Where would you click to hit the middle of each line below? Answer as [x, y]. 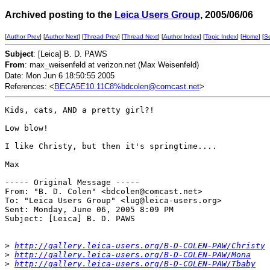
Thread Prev [101, 36]
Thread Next [141, 36]
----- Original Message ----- [75, 182]
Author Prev [23, 36]
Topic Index [221, 36]
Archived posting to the [60, 15]
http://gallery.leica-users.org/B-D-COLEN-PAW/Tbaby [135, 264]
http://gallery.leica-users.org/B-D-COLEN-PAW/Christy [140, 246]
